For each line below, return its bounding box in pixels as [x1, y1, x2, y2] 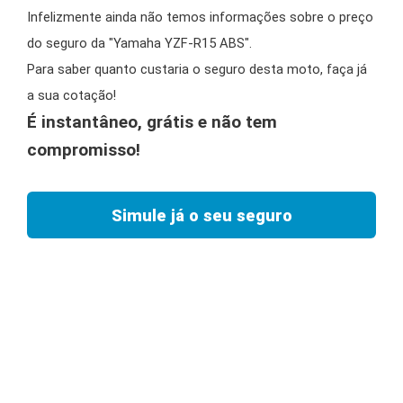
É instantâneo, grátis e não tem [27, 112, 277, 132]
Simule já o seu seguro [111, 205, 292, 225]
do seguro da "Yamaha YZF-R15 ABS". [27, 35, 252, 51]
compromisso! [27, 139, 140, 160]
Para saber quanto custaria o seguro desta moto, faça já [27, 61, 367, 77]
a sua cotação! [27, 87, 116, 103]
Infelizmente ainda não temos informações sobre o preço [27, 9, 373, 25]
